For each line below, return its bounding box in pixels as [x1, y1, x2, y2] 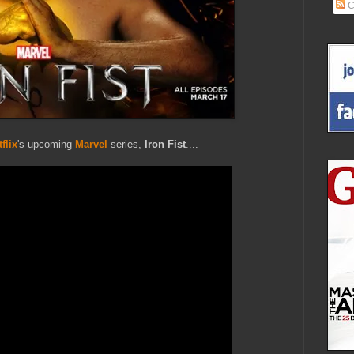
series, [107, 138, 145, 151]
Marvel [75, 138, 107, 151]
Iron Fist [145, 138, 186, 151]
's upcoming [17, 138, 75, 151]
